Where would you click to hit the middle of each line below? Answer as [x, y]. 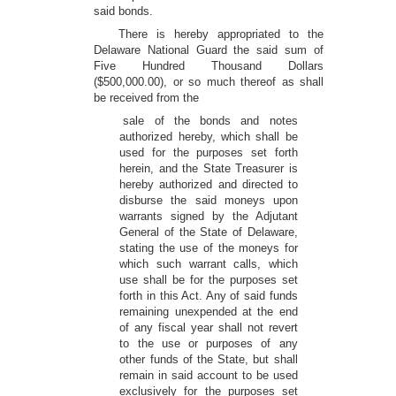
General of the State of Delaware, [209, 232]
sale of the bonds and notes [210, 121]
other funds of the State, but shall [209, 359]
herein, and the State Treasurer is [209, 168]
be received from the [146, 98]
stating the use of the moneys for [209, 248]
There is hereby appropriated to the [221, 34]
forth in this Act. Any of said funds [209, 296]
